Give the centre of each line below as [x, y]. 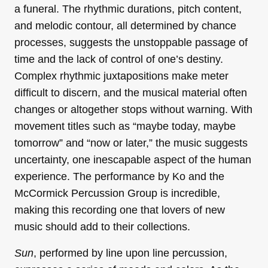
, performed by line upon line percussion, [130, 253]
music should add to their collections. [102, 227]
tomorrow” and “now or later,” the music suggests [131, 143]
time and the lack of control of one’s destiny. [119, 60]
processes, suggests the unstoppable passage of [131, 43]
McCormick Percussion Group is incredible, [117, 194]
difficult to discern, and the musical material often [131, 93]
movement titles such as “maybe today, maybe [125, 127]
